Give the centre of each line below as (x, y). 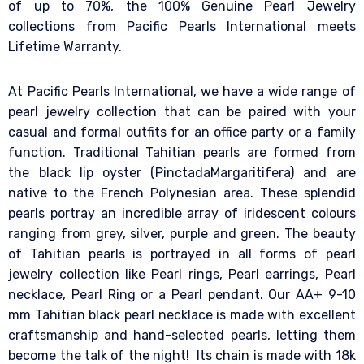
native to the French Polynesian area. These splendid (182, 193)
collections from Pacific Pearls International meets (182, 27)
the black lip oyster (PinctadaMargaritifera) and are (182, 173)
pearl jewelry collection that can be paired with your (182, 112)
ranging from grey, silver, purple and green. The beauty (182, 234)
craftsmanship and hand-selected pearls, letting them (182, 336)
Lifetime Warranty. (65, 47)
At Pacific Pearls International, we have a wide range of (182, 92)
